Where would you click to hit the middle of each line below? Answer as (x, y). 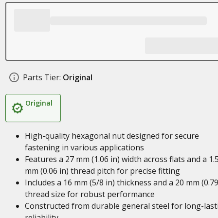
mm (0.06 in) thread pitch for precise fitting (102, 171)
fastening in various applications (84, 147)
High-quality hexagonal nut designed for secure (112, 136)
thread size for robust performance (90, 194)
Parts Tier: (42, 77)
